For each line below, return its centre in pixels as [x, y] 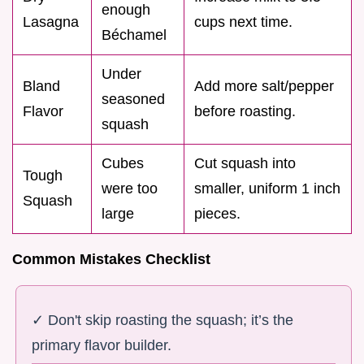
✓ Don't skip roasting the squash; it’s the [163, 321]
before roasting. [245, 112]
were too [130, 189]
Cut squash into [245, 164]
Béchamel [134, 35]
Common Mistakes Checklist [111, 260]
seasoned [133, 100]
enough [126, 10]
